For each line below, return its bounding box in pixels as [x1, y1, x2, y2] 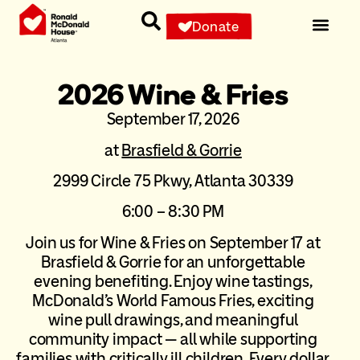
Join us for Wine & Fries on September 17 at [26, 232, 321, 252]
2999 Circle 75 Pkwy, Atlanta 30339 [53, 170, 293, 190]
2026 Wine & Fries [58, 77, 288, 112]
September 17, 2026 [106, 109, 240, 129]
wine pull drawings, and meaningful [48, 309, 298, 329]
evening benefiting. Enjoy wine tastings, [34, 271, 313, 291]
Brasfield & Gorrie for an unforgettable [41, 252, 305, 272]
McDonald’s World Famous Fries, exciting [32, 290, 314, 310]
